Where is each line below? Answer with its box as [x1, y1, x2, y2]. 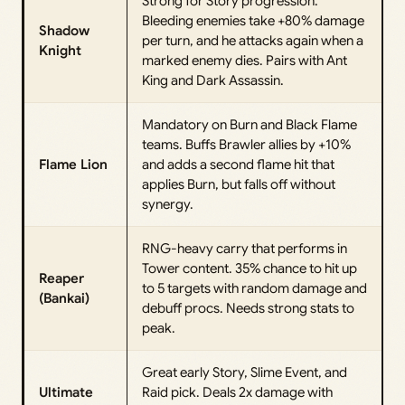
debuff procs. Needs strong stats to [142, 299, 354, 316]
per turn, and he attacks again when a [142, 32, 363, 49]
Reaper [39, 269, 84, 287]
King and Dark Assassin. [142, 71, 284, 89]
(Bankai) [39, 289, 89, 306]
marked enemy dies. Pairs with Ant [142, 52, 347, 69]
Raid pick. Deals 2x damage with [142, 383, 333, 400]
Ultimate [39, 383, 93, 400]
